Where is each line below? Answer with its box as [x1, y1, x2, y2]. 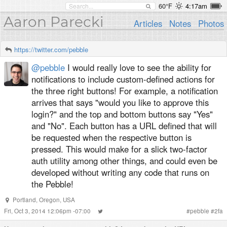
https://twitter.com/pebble [14, 45, 89, 54]
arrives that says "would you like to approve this [31, 96, 209, 108]
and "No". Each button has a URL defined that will [31, 120, 217, 132]
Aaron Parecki [3, 13, 104, 30]
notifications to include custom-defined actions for [31, 73, 215, 85]
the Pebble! [31, 178, 73, 190]
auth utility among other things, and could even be [31, 155, 217, 167]
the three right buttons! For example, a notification [31, 85, 218, 97]
